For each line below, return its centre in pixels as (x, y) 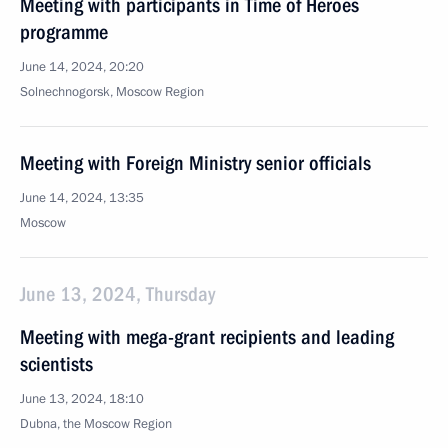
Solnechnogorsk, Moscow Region (112, 92)
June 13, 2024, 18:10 (82, 399)
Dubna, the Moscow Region (96, 424)
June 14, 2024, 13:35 (82, 198)
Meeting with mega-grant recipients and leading (207, 337)
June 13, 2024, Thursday (117, 294)
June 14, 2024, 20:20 (82, 67)
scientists (56, 364)
